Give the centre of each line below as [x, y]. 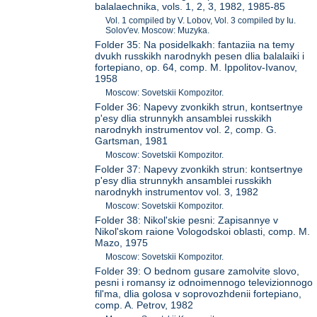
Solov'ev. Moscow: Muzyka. [158, 31]
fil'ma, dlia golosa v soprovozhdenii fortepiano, [198, 294]
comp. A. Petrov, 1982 [144, 305]
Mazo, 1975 [122, 243]
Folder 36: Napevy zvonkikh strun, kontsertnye [199, 107]
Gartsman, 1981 [132, 141]
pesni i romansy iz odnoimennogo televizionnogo [204, 283]
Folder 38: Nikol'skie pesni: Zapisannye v [187, 220]
